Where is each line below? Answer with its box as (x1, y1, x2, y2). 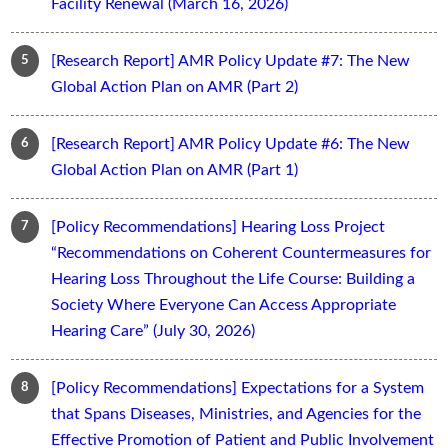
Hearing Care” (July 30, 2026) (51, 323, 256, 340)
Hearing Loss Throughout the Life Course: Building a (51, 271, 416, 288)
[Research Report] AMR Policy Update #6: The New (51, 136, 411, 153)
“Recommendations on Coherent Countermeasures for (51, 245, 432, 262)
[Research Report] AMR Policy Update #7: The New (51, 53, 411, 70)
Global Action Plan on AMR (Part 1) (51, 162, 299, 179)
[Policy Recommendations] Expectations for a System (51, 380, 425, 397)
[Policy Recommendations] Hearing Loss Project (51, 219, 386, 236)
